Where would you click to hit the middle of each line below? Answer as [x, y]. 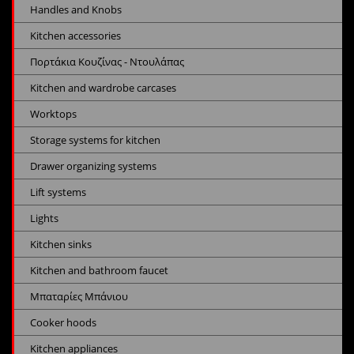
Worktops [53, 114]
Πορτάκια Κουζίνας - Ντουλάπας [107, 62]
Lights [44, 218]
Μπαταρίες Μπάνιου [79, 297]
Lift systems [58, 192]
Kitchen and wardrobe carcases [103, 88]
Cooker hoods [63, 323]
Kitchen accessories [75, 36]
